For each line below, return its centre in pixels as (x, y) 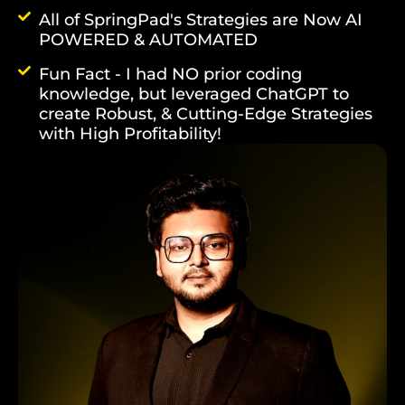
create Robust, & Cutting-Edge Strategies (205, 113)
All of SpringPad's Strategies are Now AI (200, 19)
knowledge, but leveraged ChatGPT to (193, 94)
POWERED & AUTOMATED (148, 39)
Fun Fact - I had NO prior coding (170, 74)
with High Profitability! (130, 133)
